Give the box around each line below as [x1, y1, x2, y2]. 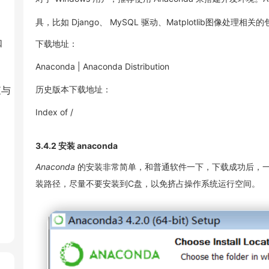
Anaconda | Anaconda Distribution [35, 61, 169, 71]
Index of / [35, 107, 73, 117]
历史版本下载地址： [35, 84, 111, 94]
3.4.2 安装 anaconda [35, 141, 118, 151]
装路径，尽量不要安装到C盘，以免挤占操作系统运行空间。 [35, 178, 260, 189]
